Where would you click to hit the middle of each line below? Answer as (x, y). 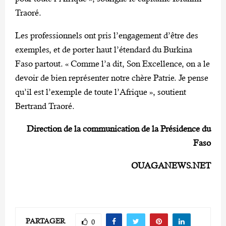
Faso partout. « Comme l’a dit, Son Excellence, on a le (112, 64)
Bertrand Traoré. (45, 106)
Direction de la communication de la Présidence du (119, 129)
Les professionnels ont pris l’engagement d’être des (107, 36)
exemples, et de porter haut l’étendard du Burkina (104, 50)
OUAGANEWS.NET (171, 166)
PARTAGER (45, 221)
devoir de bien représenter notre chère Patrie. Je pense (112, 78)
